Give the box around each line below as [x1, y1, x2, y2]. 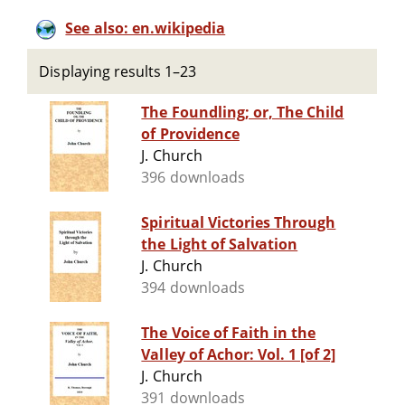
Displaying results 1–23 [39, 61, 197, 81]
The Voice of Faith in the [141, 323, 316, 344]
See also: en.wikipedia [65, 18, 226, 38]
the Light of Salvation [141, 234, 298, 255]
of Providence [141, 124, 240, 145]
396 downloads [141, 167, 245, 188]
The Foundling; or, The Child [141, 102, 344, 123]
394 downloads [141, 278, 245, 298]
